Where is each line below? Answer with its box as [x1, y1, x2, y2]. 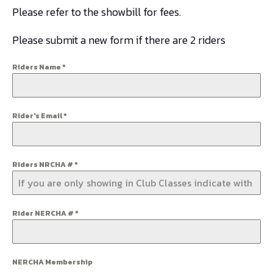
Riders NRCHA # [12, 159, 74, 170]
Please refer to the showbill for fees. [12, 4, 181, 20]
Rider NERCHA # [12, 208, 75, 219]
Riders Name [12, 62, 62, 73]
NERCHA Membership [12, 257, 93, 268]
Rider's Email [12, 110, 63, 121]
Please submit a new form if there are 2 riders [12, 32, 225, 48]
